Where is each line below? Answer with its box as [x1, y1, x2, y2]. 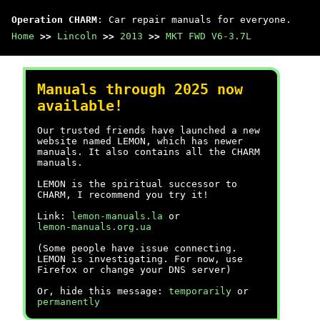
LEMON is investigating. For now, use [37, 254, 243, 264]
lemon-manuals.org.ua [37, 221, 151, 232]
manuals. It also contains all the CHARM [37, 146, 260, 157]
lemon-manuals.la [71, 211, 163, 221]
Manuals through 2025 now [37, 81, 243, 98]
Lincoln [57, 31, 97, 41]
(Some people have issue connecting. [37, 243, 237, 254]
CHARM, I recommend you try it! [37, 189, 209, 200]
